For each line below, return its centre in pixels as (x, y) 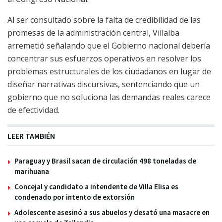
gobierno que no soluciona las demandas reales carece (109, 97)
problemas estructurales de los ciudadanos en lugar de (109, 71)
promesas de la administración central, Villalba (93, 32)
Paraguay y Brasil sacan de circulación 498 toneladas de (105, 161)
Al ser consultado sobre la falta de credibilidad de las (104, 20)
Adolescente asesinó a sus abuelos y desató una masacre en (112, 212)
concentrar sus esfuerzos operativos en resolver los (104, 58)
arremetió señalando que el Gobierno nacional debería (109, 45)
